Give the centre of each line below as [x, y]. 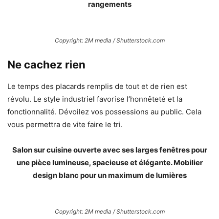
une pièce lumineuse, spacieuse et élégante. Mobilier [109, 163]
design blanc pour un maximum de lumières [109, 175]
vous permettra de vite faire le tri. [65, 125]
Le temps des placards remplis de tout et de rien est [97, 87]
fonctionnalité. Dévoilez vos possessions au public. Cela [104, 112]
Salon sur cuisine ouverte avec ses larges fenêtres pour [109, 150]
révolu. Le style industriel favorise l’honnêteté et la [95, 99]
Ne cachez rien [46, 65]
